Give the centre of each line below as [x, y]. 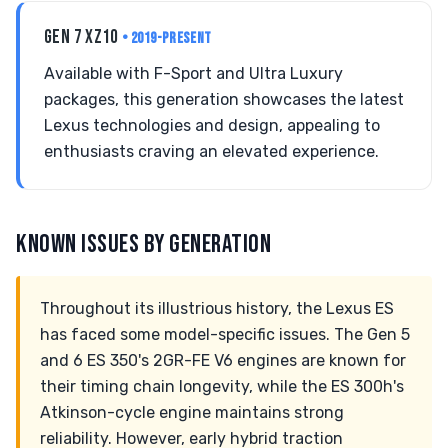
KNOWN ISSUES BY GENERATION [144, 244]
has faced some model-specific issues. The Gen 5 [225, 334]
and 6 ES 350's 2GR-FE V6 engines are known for [223, 360]
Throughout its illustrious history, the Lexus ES [217, 308]
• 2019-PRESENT [167, 38]
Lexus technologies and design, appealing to [212, 125]
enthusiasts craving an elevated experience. [211, 151]
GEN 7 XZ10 [83, 37]
